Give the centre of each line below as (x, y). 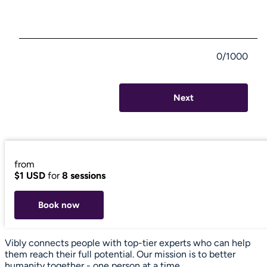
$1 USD (30, 175)
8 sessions (84, 175)
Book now (59, 205)
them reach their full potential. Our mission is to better (120, 254)
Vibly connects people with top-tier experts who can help (128, 243)
